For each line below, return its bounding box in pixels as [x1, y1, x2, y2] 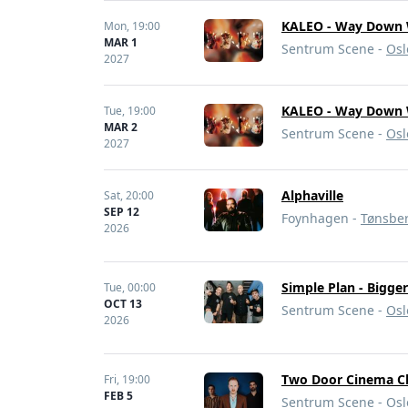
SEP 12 [104, 204, 139, 219]
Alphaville [281, 187, 343, 204]
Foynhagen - [281, 209, 361, 227]
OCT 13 [104, 296, 142, 311]
